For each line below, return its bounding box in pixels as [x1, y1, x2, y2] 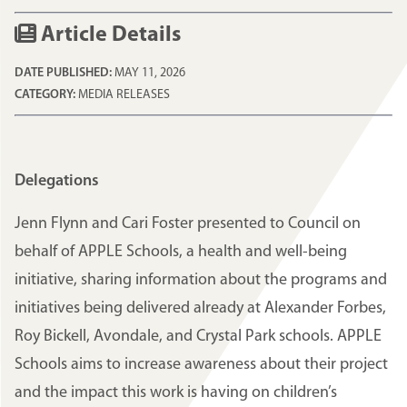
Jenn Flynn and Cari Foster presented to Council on [15, 215, 361, 233]
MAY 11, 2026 [114, 66, 185, 81]
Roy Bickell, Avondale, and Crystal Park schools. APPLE [15, 328, 382, 346]
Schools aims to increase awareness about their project [15, 356, 388, 374]
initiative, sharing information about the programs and [15, 272, 387, 290]
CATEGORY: [15, 88, 78, 103]
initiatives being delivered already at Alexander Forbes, [15, 300, 386, 318]
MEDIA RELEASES [78, 88, 170, 103]
